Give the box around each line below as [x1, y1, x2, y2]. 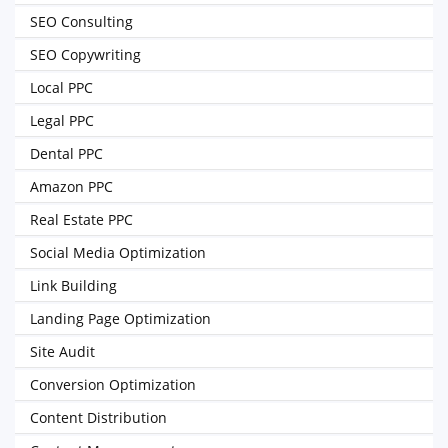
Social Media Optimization [30, 243, 206, 262]
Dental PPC [30, 144, 103, 163]
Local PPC [30, 78, 93, 97]
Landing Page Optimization [30, 309, 211, 328]
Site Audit [30, 342, 95, 361]
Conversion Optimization [30, 375, 196, 394]
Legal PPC [30, 111, 94, 130]
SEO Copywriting [30, 45, 141, 64]
